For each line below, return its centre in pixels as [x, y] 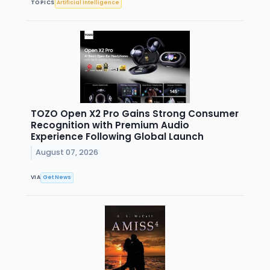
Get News [57, 177]
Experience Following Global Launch [117, 136]
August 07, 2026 [67, 152]
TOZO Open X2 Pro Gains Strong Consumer [135, 113]
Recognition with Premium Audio [110, 125]
